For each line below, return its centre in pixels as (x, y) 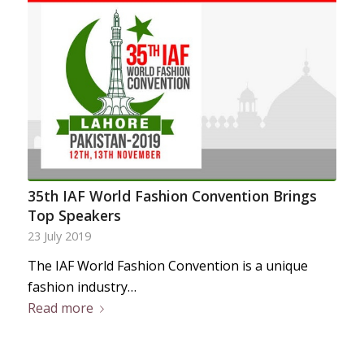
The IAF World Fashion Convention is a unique (167, 266)
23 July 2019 (59, 236)
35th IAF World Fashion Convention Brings (172, 196)
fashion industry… (82, 287)
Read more (60, 308)
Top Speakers (74, 216)
